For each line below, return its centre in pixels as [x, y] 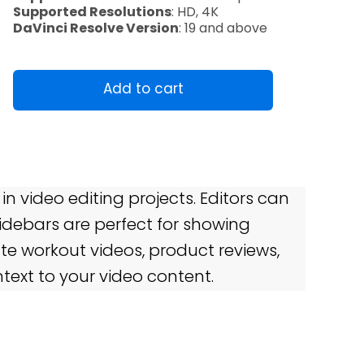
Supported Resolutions [92, 13]
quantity [39, 79]
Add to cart [143, 90]
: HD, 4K [195, 13]
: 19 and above [223, 29]
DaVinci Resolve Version [96, 29]
